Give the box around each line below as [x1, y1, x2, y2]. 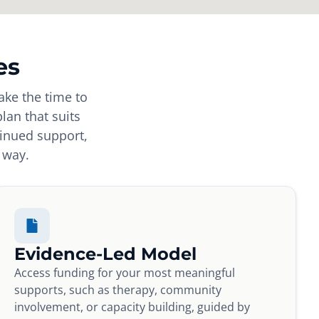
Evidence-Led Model [14, 244, 197, 265]
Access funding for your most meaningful [14, 265, 236, 281]
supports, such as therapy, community [14, 282, 222, 298]
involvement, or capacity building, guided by [14, 299, 251, 315]
